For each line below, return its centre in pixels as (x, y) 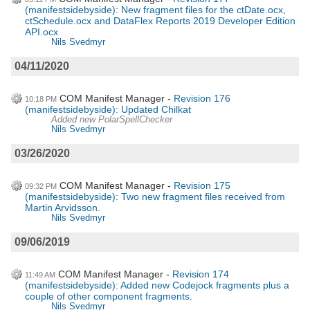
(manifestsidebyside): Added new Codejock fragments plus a (157, 285)
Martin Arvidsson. (63, 208)
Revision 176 (202, 99)
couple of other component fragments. (109, 297)
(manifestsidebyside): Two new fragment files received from (155, 197)
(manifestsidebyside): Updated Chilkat (108, 110)
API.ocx (42, 32)
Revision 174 (201, 274)
